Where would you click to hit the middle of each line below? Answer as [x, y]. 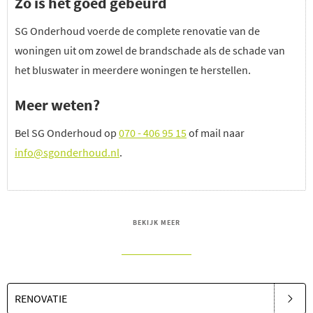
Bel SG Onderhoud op [67, 132]
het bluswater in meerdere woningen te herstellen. [133, 70]
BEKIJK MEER [156, 222]
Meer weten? [57, 104]
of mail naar [216, 132]
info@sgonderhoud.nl [67, 152]
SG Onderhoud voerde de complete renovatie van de [137, 30]
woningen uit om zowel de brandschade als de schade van [150, 50]
